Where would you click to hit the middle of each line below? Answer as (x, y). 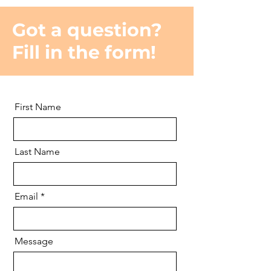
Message (34, 241)
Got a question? (87, 30)
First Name (38, 107)
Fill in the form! (84, 52)
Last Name (37, 152)
